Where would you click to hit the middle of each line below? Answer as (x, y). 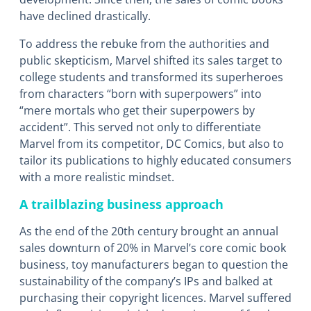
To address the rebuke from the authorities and (144, 44)
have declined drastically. (85, 16)
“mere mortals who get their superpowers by (137, 111)
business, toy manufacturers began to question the (154, 265)
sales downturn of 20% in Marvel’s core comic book (153, 248)
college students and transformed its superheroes (151, 77)
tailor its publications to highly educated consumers (155, 161)
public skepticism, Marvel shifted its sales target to (151, 61)
